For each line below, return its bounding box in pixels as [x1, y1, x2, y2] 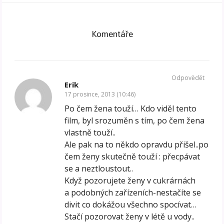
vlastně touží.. [64, 127, 116, 138]
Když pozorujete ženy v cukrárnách [64, 175, 196, 186]
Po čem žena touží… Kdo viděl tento [64, 103, 197, 114]
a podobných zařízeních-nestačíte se [64, 187, 201, 198]
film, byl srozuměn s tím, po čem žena [64, 115, 205, 126]
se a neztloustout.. [64, 163, 133, 174]
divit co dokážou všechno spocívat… [64, 199, 197, 210]
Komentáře [91, 25, 133, 43]
